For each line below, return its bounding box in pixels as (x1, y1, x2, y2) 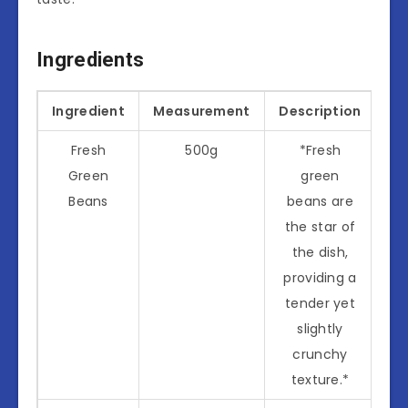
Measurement (153, 101, 250, 120)
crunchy (292, 344, 348, 363)
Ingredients (36, 48, 145, 72)
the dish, (291, 242, 349, 261)
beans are (287, 191, 353, 210)
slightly (297, 319, 343, 338)
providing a (283, 268, 357, 287)
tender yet (285, 293, 355, 312)
